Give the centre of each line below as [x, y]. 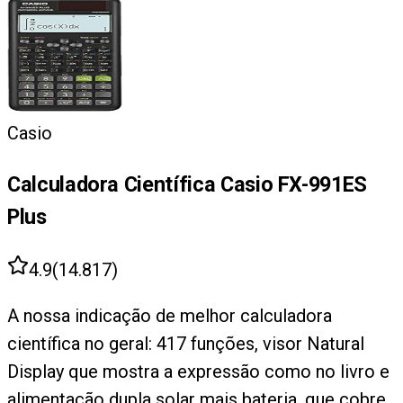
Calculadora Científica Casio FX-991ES [188, 185]
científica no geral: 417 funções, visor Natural [186, 343]
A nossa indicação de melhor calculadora [170, 315]
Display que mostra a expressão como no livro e [198, 371]
